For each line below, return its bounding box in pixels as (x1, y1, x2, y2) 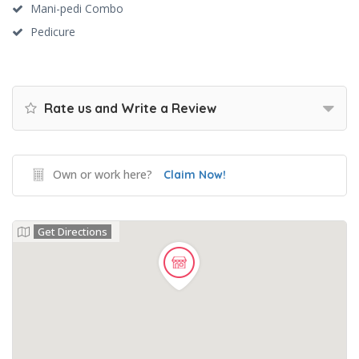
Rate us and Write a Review (41, 100, 216, 116)
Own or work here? (53, 167, 152, 182)
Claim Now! (163, 167, 226, 182)
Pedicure (30, 24, 75, 39)
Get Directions (38, 224, 107, 239)
